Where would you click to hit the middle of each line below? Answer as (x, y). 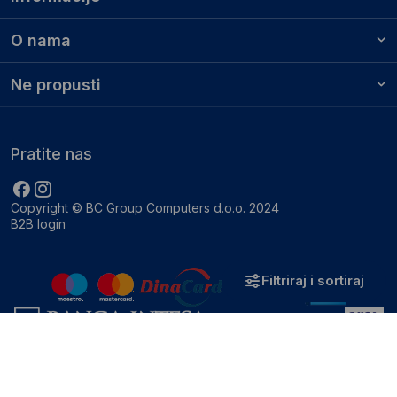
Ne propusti (56, 84)
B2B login (38, 223)
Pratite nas (51, 153)
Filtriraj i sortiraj (313, 280)
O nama (41, 40)
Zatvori (360, 342)
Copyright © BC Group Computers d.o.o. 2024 (145, 207)
